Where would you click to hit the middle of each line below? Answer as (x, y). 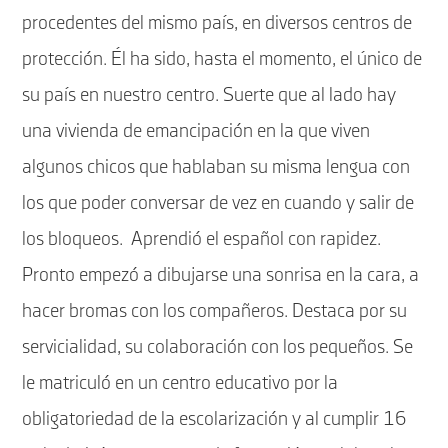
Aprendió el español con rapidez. (256, 239)
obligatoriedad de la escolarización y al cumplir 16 (215, 419)
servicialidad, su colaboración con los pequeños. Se (218, 347)
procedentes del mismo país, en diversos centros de (217, 23)
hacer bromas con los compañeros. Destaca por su (215, 311)
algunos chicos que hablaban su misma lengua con (216, 167)
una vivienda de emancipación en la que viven (196, 131)
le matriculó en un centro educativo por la (180, 383)
